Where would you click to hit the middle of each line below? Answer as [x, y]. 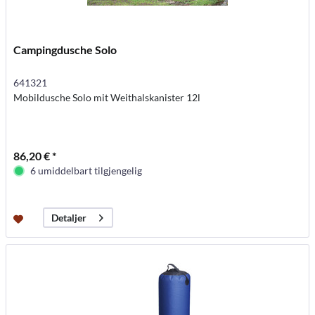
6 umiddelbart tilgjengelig [86, 171]
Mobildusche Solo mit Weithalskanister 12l [107, 98]
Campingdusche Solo [65, 50]
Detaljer [69, 218]
